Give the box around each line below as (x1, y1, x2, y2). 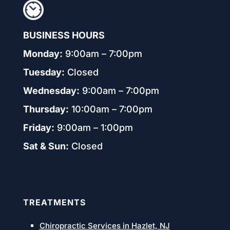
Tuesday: (23, 66, 65, 78)
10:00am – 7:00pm (68, 103, 152, 114)
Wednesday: (23, 85, 80, 96)
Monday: (23, 48, 63, 59)
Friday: (23, 122, 54, 133)
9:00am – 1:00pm (54, 122, 133, 133)
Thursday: (23, 103, 69, 114)
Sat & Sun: (23, 140, 69, 151)
